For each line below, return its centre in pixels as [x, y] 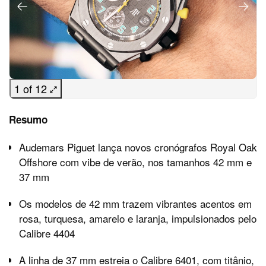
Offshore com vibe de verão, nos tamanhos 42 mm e [135, 162]
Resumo [28, 120]
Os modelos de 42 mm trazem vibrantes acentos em [135, 204]
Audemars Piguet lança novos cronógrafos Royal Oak [138, 147]
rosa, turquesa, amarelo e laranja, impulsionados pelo [138, 218]
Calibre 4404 [47, 233]
